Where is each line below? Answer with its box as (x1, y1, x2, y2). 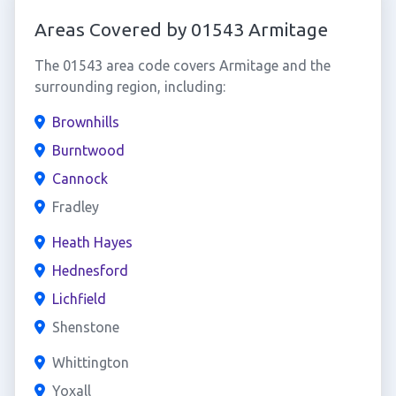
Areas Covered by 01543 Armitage (34, 19, 328, 40)
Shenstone (51, 319, 119, 335)
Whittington (51, 354, 129, 370)
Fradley (51, 199, 99, 215)
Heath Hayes (51, 234, 133, 250)
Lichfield (51, 291, 106, 307)
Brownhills (51, 114, 119, 130)
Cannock (51, 171, 108, 187)
